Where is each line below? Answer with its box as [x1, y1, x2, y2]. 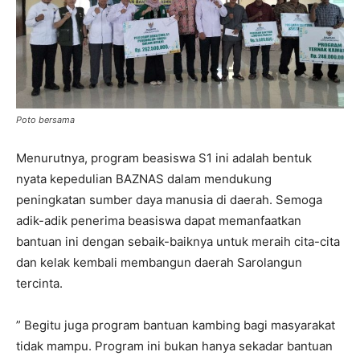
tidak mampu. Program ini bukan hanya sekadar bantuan [16, 338, 333, 354]
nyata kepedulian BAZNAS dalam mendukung [16, 171, 272, 187]
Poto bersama [16, 114, 75, 126]
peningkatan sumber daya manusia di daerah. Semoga [16, 192, 322, 208]
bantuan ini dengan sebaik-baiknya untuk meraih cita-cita [16, 234, 340, 250]
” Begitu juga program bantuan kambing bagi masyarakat [16, 317, 335, 333]
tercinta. [16, 276, 63, 292]
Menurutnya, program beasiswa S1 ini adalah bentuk [16, 150, 312, 166]
